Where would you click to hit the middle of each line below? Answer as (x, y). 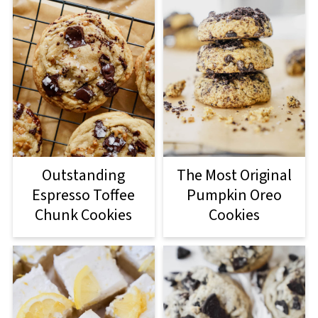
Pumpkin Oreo (235, 195)
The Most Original (235, 175)
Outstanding (84, 175)
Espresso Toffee (84, 195)
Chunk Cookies (84, 215)
